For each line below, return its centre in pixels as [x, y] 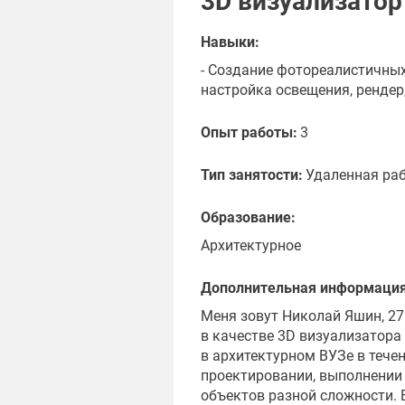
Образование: [248, 218]
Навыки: [230, 42]
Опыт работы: [249, 133]
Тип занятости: [252, 175]
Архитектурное [251, 246]
